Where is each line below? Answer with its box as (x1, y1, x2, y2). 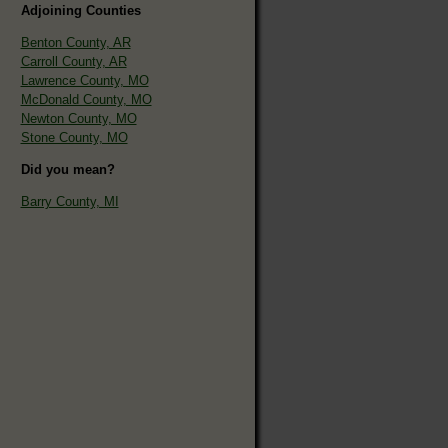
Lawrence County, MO (20, 72, 149, 88)
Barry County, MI (20, 193, 119, 209)
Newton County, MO (20, 110, 137, 126)
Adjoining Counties (20, 2, 141, 18)
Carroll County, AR (20, 53, 127, 69)
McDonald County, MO (20, 91, 152, 107)
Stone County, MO (20, 129, 128, 145)
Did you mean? (20, 161, 115, 177)
